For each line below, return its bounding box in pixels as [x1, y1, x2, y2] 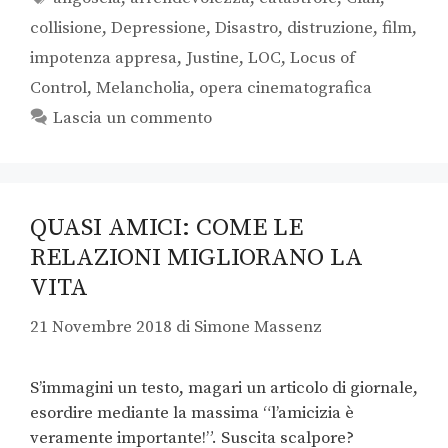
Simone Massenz [194, 315, 322, 338]
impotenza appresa [30, 47, 177, 70]
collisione [30, 17, 102, 40]
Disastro [215, 17, 278, 40]
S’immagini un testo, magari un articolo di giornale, [30, 376, 418, 399]
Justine [186, 47, 239, 70]
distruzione [287, 17, 373, 40]
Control [30, 77, 87, 100]
